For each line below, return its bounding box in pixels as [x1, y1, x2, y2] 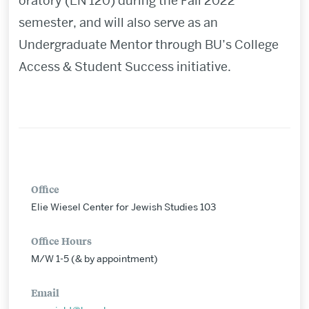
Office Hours [31, 233, 92, 248]
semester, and [18, 14, 104, 31]
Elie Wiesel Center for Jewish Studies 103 [31, 201, 217, 214]
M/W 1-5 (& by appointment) [31, 252, 159, 266]
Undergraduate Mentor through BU [18, 37, 222, 53]
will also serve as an [103, 14, 218, 31]
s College [225, 37, 279, 53]
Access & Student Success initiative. [18, 59, 231, 75]
